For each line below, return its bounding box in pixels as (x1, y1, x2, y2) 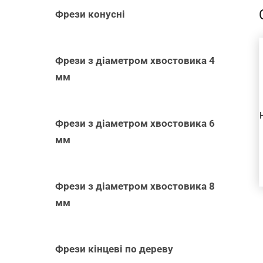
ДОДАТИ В (181, 55, 233, 67)
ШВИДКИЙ (181, 83, 233, 95)
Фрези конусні (55, 8, 126, 20)
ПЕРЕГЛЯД (181, 97, 234, 109)
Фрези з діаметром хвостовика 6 (55, 117, 215, 129)
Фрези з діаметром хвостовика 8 (55, 180, 215, 192)
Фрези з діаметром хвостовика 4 (55, 54, 215, 66)
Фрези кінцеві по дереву (55, 242, 174, 255)
